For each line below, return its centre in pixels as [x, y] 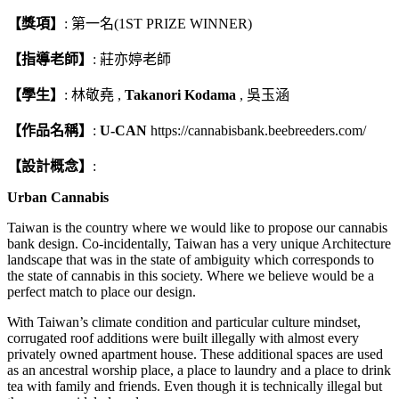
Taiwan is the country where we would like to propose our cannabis [197, 227]
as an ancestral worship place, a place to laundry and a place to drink [199, 370]
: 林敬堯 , [94, 94]
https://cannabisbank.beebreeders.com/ [258, 130]
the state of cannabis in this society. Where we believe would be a [191, 275]
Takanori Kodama [180, 94]
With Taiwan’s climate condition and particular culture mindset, [184, 322]
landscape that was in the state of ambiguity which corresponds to [191, 259]
